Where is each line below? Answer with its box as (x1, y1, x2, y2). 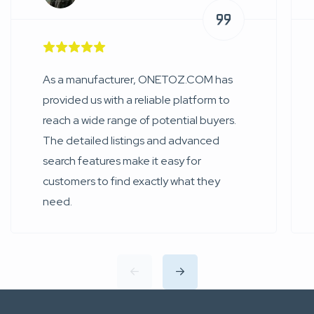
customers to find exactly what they (43, 173, 220, 189)
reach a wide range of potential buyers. (43, 112, 236, 128)
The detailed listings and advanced (43, 132, 219, 148)
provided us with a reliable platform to (43, 92, 230, 107)
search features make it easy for (43, 153, 201, 168)
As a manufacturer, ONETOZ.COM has (43, 71, 233, 87)
